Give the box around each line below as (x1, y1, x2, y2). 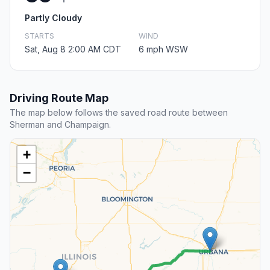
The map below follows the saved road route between (10, 107, 228, 118)
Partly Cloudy (25, 13, 82, 24)
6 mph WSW (139, 44, 188, 55)
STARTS (25, 31, 54, 41)
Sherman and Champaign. (10, 119, 111, 130)
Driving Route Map (10, 92, 108, 105)
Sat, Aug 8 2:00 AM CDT (25, 44, 121, 55)
